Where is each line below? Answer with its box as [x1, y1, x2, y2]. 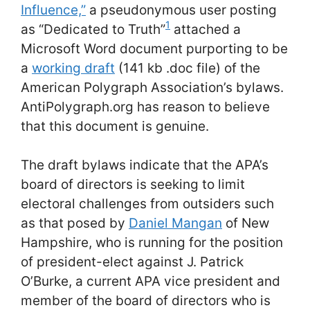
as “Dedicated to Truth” [21, 21, 165, 37]
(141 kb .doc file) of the [115, 60, 260, 76]
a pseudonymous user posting [86, 1, 277, 18]
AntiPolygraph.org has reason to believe [21, 98, 270, 115]
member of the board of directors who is [21, 293, 271, 309]
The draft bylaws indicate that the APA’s [21, 157, 268, 173]
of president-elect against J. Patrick [21, 254, 244, 270]
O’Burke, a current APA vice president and [21, 273, 280, 289]
